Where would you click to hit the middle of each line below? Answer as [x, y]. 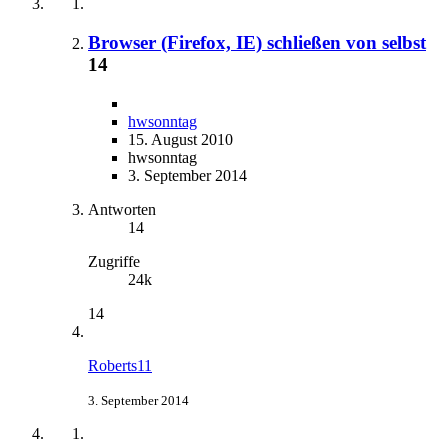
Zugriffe [114, 261]
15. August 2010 [180, 139]
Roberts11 [120, 365]
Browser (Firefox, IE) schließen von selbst [257, 42]
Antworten [122, 209]
